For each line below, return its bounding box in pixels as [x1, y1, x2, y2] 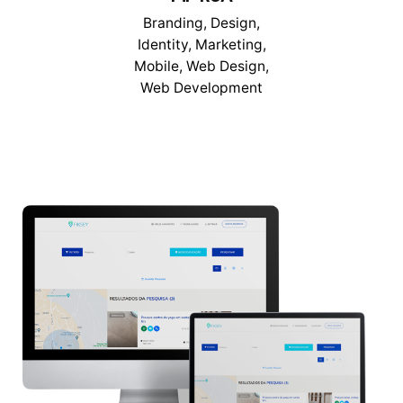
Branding [143, 14, 203, 32]
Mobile [134, 58, 179, 76]
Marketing [194, 36, 263, 54]
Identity [137, 36, 188, 54]
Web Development [140, 79, 263, 97]
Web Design [186, 58, 265, 76]
